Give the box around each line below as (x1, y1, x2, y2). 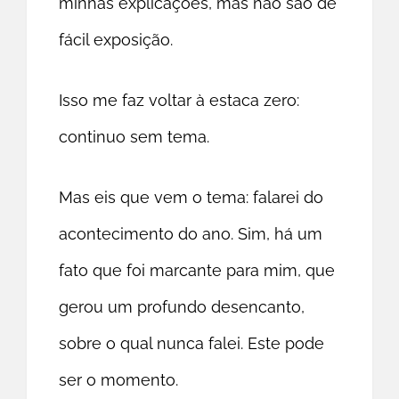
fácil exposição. (59, 30, 174, 50)
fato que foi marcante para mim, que (59, 261, 336, 281)
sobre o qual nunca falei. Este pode (59, 334, 325, 354)
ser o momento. (59, 370, 179, 390)
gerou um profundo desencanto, (59, 297, 305, 317)
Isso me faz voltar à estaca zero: (59, 91, 300, 110)
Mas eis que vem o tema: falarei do (59, 188, 324, 208)
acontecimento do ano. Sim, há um (59, 224, 323, 244)
